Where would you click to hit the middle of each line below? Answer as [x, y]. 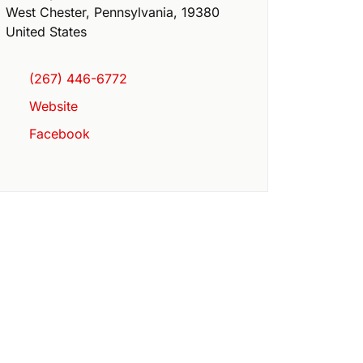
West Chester [46, 13]
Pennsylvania [134, 13]
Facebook [60, 134]
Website [54, 107]
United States [46, 32]
